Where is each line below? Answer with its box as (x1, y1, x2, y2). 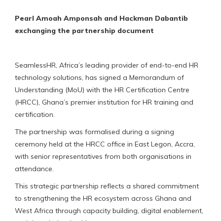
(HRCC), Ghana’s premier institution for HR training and (15, 97, 193, 107)
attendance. (15, 164, 54, 173)
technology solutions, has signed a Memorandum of (15, 73, 184, 82)
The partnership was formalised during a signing (15, 127, 174, 136)
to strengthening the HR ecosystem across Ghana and (15, 193, 191, 203)
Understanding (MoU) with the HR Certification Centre (15, 85, 189, 94)
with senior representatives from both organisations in (15, 151, 191, 161)
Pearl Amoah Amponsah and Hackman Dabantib (15, 13, 188, 23)
